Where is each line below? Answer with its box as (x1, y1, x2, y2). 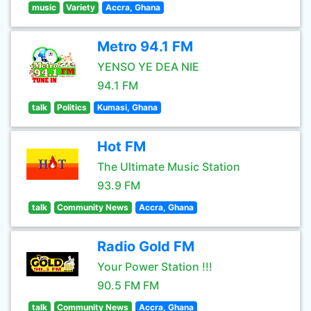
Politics (57, 102, 87, 112)
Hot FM (97, 138, 146, 155)
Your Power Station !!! (97, 260, 212, 274)
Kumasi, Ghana (96, 102, 158, 112)
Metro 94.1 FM (97, 38, 193, 55)
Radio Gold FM (97, 238, 194, 255)
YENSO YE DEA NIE (97, 60, 199, 74)
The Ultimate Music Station (97, 160, 240, 174)
